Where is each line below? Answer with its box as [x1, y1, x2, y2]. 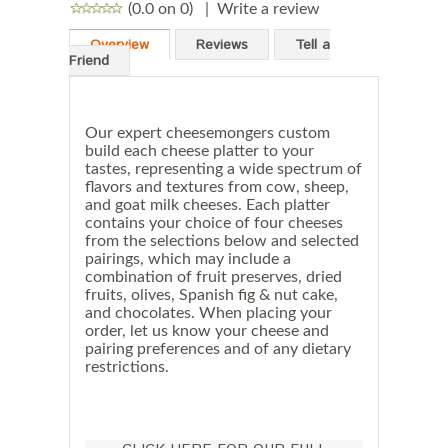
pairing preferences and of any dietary [85, 340, 351, 357]
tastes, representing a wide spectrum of [85, 160, 362, 177]
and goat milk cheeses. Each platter [85, 196, 330, 213]
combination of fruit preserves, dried [85, 268, 342, 285]
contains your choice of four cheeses [85, 214, 343, 231]
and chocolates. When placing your [85, 304, 332, 321]
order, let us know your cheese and [85, 322, 329, 339]
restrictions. [85, 358, 169, 375]
